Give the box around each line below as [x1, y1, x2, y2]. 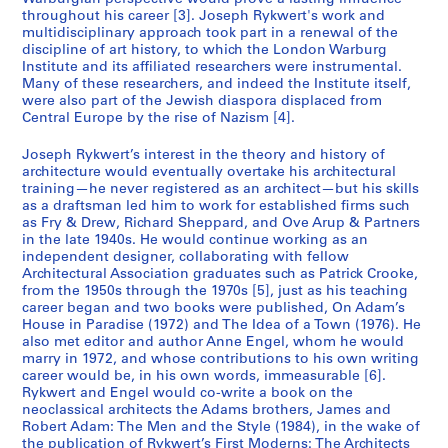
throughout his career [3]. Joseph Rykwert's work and [22, 9, 385, 24]
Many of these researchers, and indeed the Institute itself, [22, 77, 411, 92]
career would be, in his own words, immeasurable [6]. [22, 369, 386, 384]
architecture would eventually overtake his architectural [22, 165, 396, 180]
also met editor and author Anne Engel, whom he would [22, 335, 404, 350]
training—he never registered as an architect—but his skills [22, 182, 419, 197]
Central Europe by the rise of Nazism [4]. [22, 111, 295, 126]
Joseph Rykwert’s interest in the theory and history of [22, 148, 385, 163]
